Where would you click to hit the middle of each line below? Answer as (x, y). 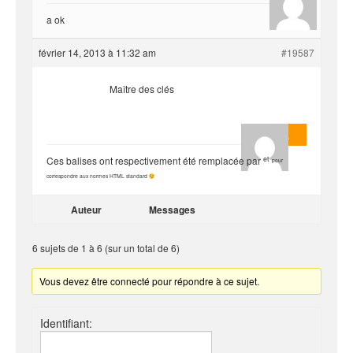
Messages (172, 210)
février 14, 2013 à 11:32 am (97, 52)
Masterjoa (269, 136)
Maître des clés (142, 89)
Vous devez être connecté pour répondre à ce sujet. (150, 281)
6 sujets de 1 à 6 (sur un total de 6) (106, 248)
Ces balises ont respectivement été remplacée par (155, 160)
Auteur (86, 210)
